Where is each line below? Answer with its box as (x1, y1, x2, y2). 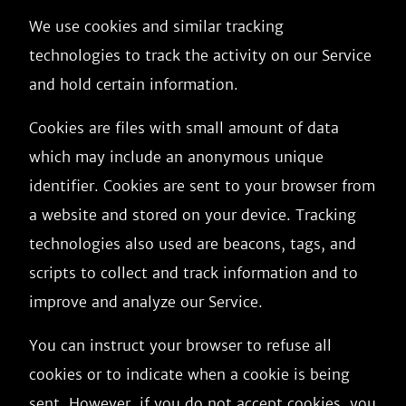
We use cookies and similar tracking (29, 17, 284, 35)
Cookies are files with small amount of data (29, 119, 339, 137)
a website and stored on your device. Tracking (29, 206, 356, 224)
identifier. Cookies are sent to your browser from (29, 177, 375, 195)
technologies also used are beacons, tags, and (29, 235, 356, 253)
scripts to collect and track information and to (29, 264, 358, 282)
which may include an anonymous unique (29, 148, 324, 166)
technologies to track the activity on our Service (29, 46, 372, 64)
